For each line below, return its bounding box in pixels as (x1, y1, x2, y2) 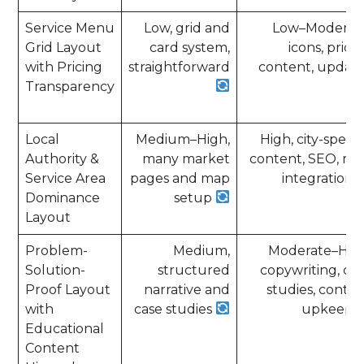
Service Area (25, 170, 106, 186)
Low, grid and (144, 19, 231, 36)
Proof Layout (25, 281, 111, 297)
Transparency (25, 78, 115, 94)
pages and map (130, 170, 231, 186)
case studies (134, 301, 216, 317)
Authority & (25, 150, 100, 167)
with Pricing (25, 58, 103, 75)
